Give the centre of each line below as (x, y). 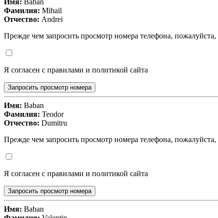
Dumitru (53, 123)
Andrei (51, 19)
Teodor (52, 114)
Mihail (51, 11)
